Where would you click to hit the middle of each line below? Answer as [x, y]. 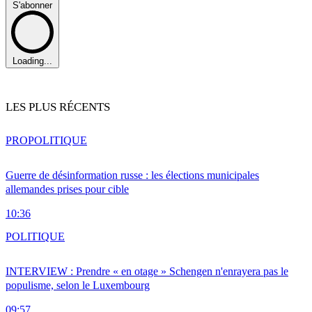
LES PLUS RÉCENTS [58, 107]
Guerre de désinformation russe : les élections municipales [132, 175]
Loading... [32, 61]
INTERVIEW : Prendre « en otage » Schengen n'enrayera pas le [147, 272]
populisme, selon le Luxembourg [78, 286]
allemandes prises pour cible [67, 189]
